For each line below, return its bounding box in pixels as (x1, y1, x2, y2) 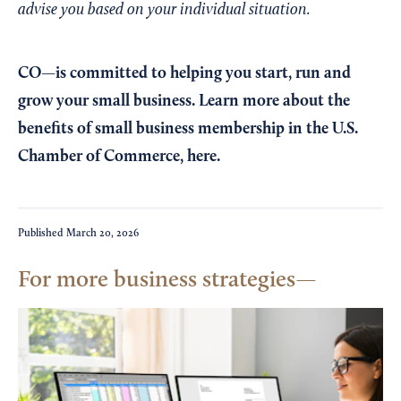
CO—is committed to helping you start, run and (18, 64, 351, 81)
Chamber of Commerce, (18, 148, 187, 165)
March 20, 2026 (66, 227, 139, 239)
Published (18, 227, 66, 239)
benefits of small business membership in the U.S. (18, 120, 358, 137)
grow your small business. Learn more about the (18, 92, 350, 109)
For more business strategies (18, 268, 295, 292)
